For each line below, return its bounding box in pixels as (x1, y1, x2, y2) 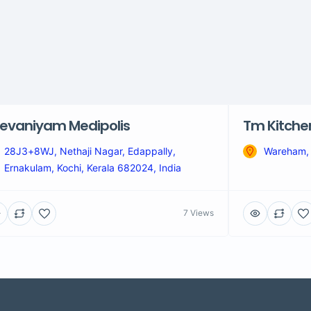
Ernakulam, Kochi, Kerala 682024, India (4, 161, 182, 174)
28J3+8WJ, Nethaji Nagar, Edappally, (4, 144, 176, 157)
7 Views (183, 208, 214, 219)
